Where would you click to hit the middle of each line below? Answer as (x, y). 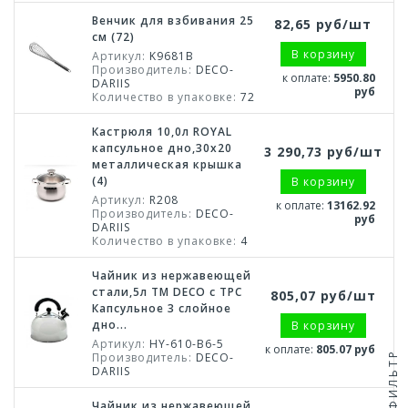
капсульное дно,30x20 (162, 148)
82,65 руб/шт (323, 24)
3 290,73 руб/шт (323, 152)
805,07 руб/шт (323, 296)
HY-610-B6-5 (185, 344)
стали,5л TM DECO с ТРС (167, 292)
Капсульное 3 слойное (162, 308)
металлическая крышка (167, 164)
